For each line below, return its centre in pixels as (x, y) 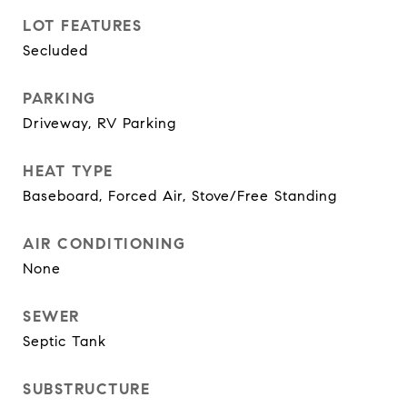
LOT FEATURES (82, 26)
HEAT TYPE (68, 171)
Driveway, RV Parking (99, 123)
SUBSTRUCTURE (86, 389)
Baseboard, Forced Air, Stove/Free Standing (180, 196)
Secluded (55, 50)
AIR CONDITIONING (104, 244)
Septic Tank (65, 341)
